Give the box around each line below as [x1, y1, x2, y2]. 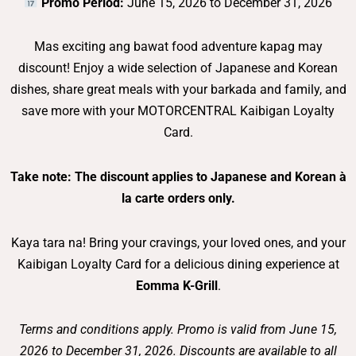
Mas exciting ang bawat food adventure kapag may [33, 39, 323, 55]
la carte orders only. [121, 191, 235, 207]
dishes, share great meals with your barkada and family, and [10, 82, 346, 98]
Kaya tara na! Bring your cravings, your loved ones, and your [10, 234, 346, 250]
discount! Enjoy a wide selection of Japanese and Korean [18, 60, 338, 76]
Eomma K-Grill [135, 277, 218, 293]
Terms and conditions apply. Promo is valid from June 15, [19, 322, 337, 338]
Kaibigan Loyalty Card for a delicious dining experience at [17, 256, 339, 272]
